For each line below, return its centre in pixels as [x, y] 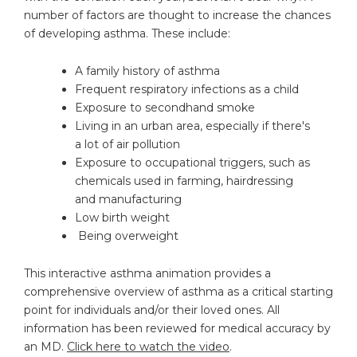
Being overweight [127, 235]
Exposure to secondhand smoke [165, 107]
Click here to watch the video [148, 346]
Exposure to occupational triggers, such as [192, 162]
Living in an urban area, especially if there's [192, 126]
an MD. [45, 346]
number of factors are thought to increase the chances [177, 15]
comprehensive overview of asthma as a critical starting [178, 291]
